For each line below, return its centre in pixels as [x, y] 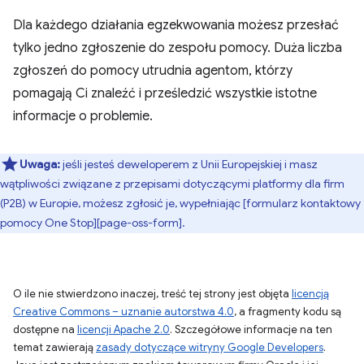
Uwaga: [40, 164]
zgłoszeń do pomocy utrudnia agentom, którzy [153, 70]
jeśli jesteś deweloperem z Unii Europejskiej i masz [189, 164]
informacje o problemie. [83, 116]
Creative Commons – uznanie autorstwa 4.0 [123, 311]
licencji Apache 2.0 [123, 329]
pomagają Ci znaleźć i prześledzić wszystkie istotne [165, 93]
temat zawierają [54, 347]
